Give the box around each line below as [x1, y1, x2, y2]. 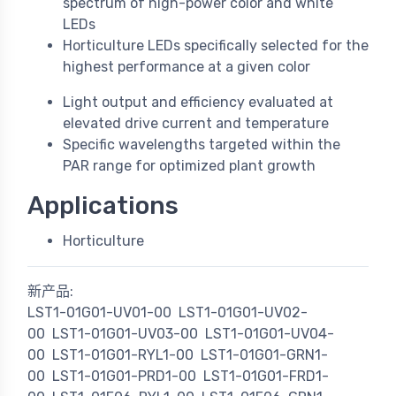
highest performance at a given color [63, 58, 310, 76]
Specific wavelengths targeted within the [63, 136, 340, 154]
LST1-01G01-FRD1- [203, 368, 329, 385]
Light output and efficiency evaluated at [63, 94, 333, 111]
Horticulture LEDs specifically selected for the [63, 37, 369, 55]
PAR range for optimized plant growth [63, 157, 316, 175]
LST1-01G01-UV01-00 [27, 304, 171, 322]
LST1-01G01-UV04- [205, 325, 334, 343]
